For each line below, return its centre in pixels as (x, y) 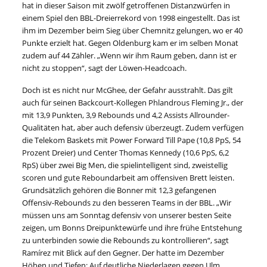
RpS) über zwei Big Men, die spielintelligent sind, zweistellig (125, 165)
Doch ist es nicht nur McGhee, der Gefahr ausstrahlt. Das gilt (128, 90)
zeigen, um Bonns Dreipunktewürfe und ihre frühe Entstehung (132, 228)
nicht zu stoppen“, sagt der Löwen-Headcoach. (105, 68)
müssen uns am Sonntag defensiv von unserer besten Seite (127, 215)
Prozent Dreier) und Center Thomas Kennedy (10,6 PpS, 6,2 (126, 153)
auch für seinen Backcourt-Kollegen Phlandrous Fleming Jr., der (133, 103)
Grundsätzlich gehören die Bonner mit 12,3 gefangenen (119, 190)
